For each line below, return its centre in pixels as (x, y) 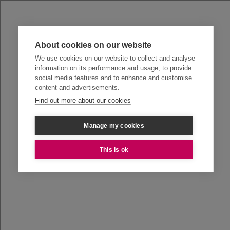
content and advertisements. (77, 88)
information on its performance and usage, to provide (113, 68)
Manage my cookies (114, 126)
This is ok (114, 150)
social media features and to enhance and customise (113, 78)
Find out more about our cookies (83, 100)
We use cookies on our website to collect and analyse (115, 58)
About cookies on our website (93, 45)
